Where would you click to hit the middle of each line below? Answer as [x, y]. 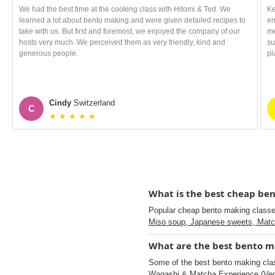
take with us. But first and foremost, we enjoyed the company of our [130, 31]
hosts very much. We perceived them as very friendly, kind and [122, 42]
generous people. [48, 53]
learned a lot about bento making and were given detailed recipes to [132, 20]
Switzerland [93, 103]
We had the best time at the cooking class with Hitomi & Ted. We [125, 9]
